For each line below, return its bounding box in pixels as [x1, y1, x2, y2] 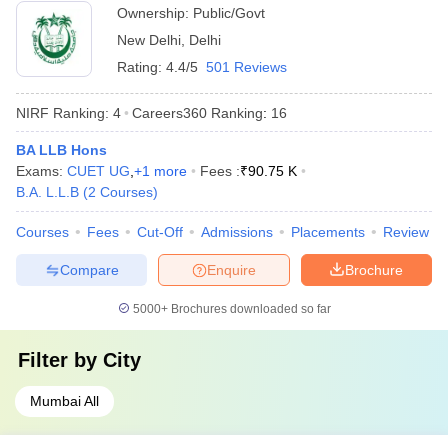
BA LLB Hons [16, 142, 107, 158]
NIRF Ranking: [16, 104, 109, 121]
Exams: [16, 163, 67, 179]
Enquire [207, 261, 256, 278]
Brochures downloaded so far [167, 302, 331, 316]
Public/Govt [193, 5, 265, 21]
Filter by [18, 349, 103, 371]
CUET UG [67, 163, 130, 179]
